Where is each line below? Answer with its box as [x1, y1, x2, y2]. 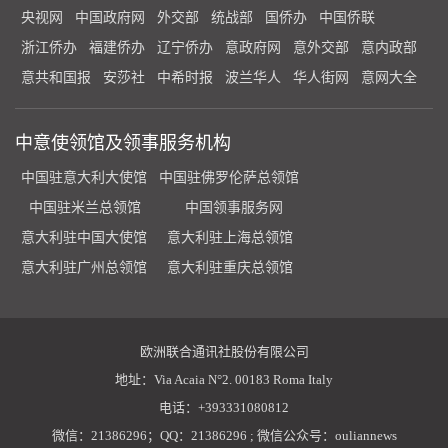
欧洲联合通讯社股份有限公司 [139, 344, 309, 359]
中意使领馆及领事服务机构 [15, 133, 231, 153]
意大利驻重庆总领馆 [159, 260, 301, 275]
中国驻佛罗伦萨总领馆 [159, 170, 299, 185]
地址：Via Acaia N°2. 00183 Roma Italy [115, 372, 333, 387]
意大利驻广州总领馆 [21, 260, 147, 275]
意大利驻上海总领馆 [159, 230, 297, 245]
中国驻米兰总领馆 [21, 200, 149, 215]
